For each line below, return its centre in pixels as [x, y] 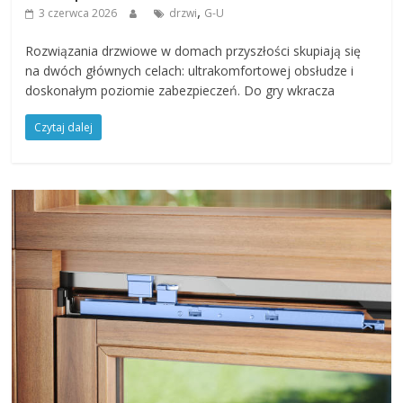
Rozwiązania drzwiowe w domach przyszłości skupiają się [193, 51]
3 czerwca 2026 [78, 13]
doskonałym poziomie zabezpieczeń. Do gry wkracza [180, 91]
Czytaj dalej [64, 128]
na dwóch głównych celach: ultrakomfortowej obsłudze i [190, 71]
